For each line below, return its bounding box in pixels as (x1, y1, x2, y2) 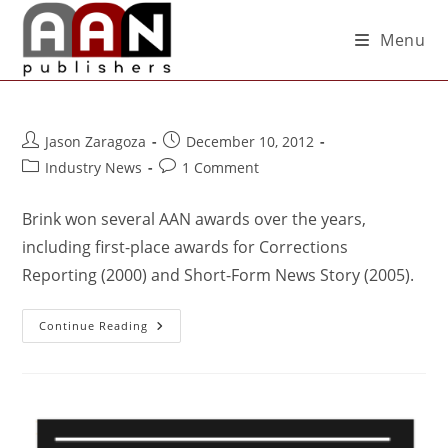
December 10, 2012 (186, 132, 315, 151)
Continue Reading (39, 318, 149, 333)
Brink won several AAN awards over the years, (22, 208, 367, 230)
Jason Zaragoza (45, 132, 147, 151)
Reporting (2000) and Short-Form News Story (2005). (22, 264, 415, 286)
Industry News (45, 158, 143, 177)
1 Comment (182, 158, 260, 177)
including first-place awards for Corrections (22, 236, 349, 258)
